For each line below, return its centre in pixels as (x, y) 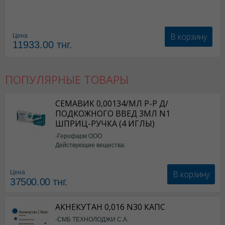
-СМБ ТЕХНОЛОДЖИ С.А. (92, 219)
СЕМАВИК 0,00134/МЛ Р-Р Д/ (112, 103)
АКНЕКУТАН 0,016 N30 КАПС (110, 207)
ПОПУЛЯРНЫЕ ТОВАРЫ (67, 79)
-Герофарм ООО (79, 136)
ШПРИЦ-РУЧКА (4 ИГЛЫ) (105, 124)
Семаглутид (79, 155)
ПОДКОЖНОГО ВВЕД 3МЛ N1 (113, 114)
